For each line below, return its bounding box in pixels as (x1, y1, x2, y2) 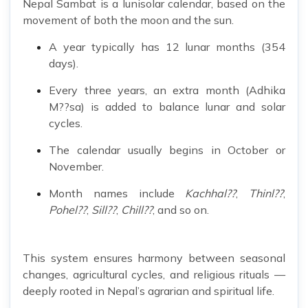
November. (49, 159, 104, 174)
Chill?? (121, 203, 153, 217)
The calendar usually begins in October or (49, 143, 285, 157)
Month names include (49, 186, 186, 201)
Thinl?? (249, 186, 284, 201)
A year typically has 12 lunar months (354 (49, 40, 285, 54)
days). (49, 56, 79, 71)
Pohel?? (49, 203, 87, 217)
